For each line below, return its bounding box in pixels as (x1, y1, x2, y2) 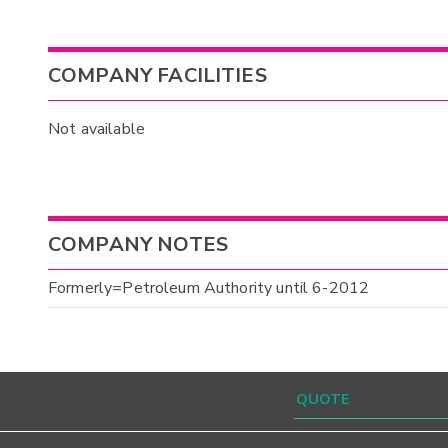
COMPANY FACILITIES (48, 61, 267, 89)
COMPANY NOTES (48, 231, 228, 259)
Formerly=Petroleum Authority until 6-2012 (48, 277, 370, 300)
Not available (48, 117, 145, 140)
